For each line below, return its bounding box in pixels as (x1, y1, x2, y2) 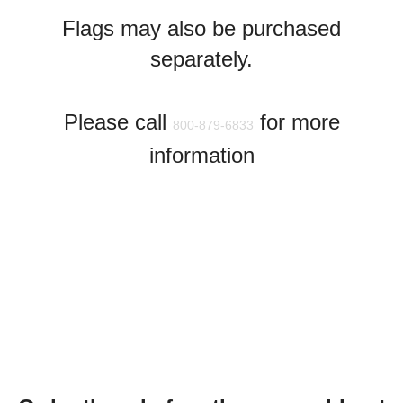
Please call (63, 110, 173, 134)
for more (253, 110, 340, 134)
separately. (150, 47, 253, 71)
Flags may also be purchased (62, 16, 341, 40)
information (148, 143, 255, 167)
